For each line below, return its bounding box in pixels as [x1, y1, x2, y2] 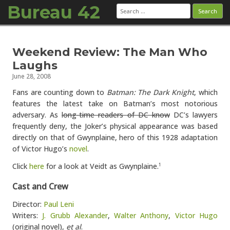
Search [116, 2, 139, 11]
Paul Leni [44, 199, 74, 209]
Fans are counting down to [12, 87, 107, 97]
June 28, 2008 [12, 72, 51, 81]
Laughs [12, 59, 57, 72]
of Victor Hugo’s [12, 144, 69, 154]
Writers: [12, 210, 43, 220]
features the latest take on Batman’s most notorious [12, 99, 218, 108]
